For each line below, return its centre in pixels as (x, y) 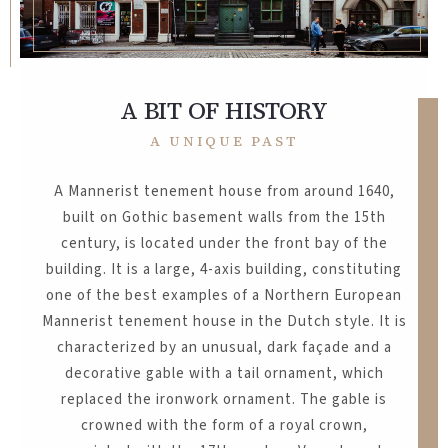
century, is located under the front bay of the (224, 243)
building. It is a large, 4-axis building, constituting (224, 269)
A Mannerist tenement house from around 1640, (224, 191)
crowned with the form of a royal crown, (224, 425)
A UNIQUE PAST (224, 140)
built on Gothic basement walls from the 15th (224, 217)
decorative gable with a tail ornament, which (224, 373)
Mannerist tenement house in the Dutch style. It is (224, 321)
